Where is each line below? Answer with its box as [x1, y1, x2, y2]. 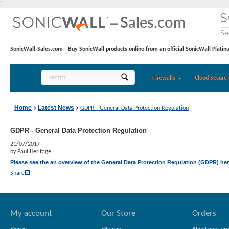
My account [10, 209, 52, 218]
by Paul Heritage [10, 149, 51, 155]
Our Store [101, 209, 135, 218]
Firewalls [152, 75, 175, 81]
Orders [192, 209, 216, 218]
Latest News [38, 104, 74, 111]
